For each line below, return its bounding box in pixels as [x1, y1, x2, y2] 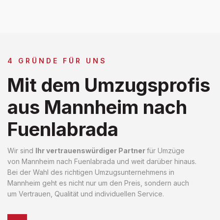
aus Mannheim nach [7, 95, 187, 118]
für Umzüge [147, 146, 185, 155]
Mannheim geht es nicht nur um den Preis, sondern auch [7, 178, 189, 187]
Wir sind [7, 146, 35, 155]
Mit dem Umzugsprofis [7, 73, 210, 96]
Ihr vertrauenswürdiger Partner [35, 146, 147, 155]
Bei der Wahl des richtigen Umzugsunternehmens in [7, 167, 174, 176]
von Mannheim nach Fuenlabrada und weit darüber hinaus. [7, 157, 196, 165]
